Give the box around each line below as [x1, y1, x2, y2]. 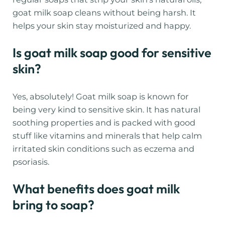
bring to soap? [13, 196, 95, 213]
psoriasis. [13, 156, 50, 167]
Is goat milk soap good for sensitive [13, 45, 212, 61]
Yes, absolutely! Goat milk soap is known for [13, 91, 189, 101]
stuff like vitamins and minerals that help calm [13, 130, 202, 141]
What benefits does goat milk [13, 180, 180, 197]
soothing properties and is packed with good [13, 117, 196, 128]
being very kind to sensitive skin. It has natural [13, 104, 201, 115]
